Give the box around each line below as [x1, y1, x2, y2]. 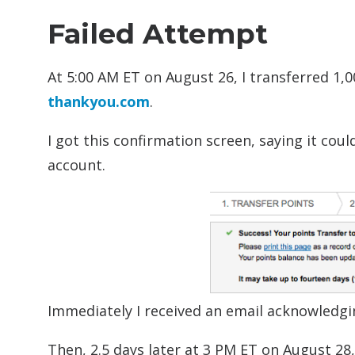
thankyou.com [48, 92, 150, 111]
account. [48, 155, 105, 174]
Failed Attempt [48, 17, 268, 51]
